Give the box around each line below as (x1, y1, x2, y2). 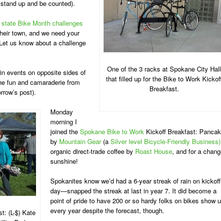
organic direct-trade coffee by (50, 147, 135, 156)
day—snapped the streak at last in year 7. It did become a (50, 186, 217, 195)
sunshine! (50, 156, 78, 166)
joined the (50, 127, 80, 136)
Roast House (135, 147, 172, 156)
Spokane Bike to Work (80, 127, 144, 136)
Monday (50, 107, 73, 116)
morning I (50, 117, 77, 126)
